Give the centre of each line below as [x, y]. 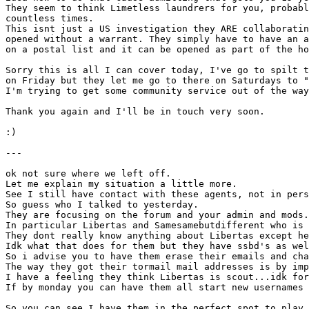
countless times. [50, 18]
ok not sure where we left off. [88, 173]
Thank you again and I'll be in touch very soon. [135, 111]
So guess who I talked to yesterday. [102, 205]
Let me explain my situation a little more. [121, 184]
